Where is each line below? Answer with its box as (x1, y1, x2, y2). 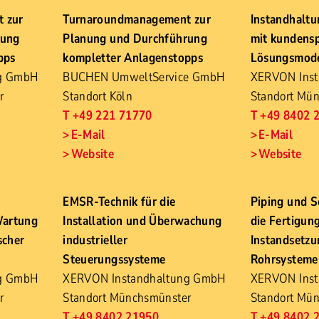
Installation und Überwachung (63, 212, 222, 229)
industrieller (63, 231, 128, 249)
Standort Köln (63, 88, 133, 105)
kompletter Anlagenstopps (63, 49, 203, 66)
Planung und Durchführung (63, 30, 207, 47)
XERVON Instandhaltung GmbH (63, 270, 226, 287)
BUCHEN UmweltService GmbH (63, 68, 225, 85)
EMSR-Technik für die (63, 193, 176, 210)
